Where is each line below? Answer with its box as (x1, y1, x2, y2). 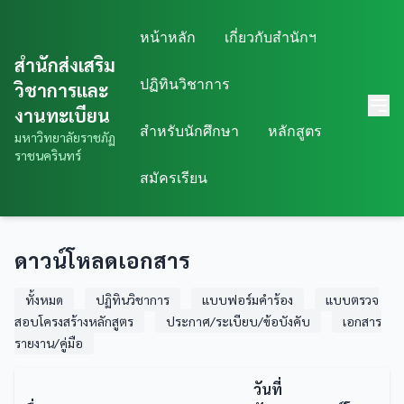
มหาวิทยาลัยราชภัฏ (14, 129, 115, 145)
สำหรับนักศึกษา (140, 124, 240, 139)
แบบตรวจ (326, 291, 379, 308)
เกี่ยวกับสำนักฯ (225, 30, 317, 45)
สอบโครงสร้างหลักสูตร (14, 313, 133, 329)
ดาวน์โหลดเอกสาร (14, 245, 190, 274)
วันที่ (253, 380, 282, 399)
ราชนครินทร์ (14, 147, 81, 163)
